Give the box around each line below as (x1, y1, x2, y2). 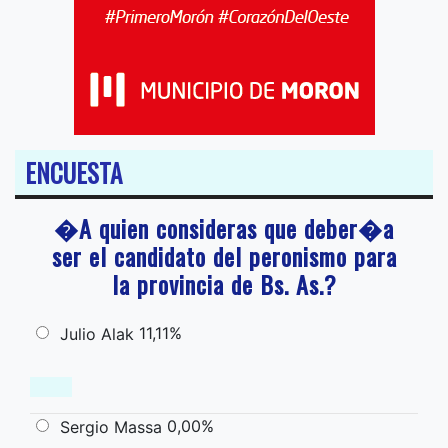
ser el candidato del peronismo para (51, 238, 397, 275)
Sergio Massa (60, 417, 162, 438)
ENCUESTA (25, 154, 122, 192)
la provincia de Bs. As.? (111, 266, 337, 303)
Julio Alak (60, 324, 134, 345)
